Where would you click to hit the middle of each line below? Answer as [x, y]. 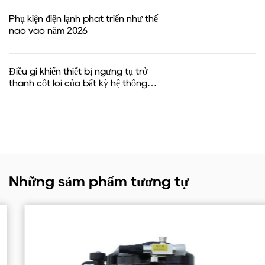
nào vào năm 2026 [48, 30]
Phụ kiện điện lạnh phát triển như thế [83, 19]
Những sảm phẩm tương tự [99, 181]
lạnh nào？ [32, 95]
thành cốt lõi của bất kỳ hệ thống [78, 83]
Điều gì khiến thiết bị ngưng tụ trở [78, 71]
